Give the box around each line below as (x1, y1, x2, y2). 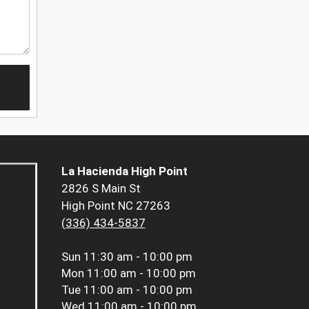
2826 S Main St (61, 181, 141, 196)
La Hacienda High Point (61, 164, 188, 179)
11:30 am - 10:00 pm (83, 250, 192, 264)
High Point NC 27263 (61, 199, 170, 213)
